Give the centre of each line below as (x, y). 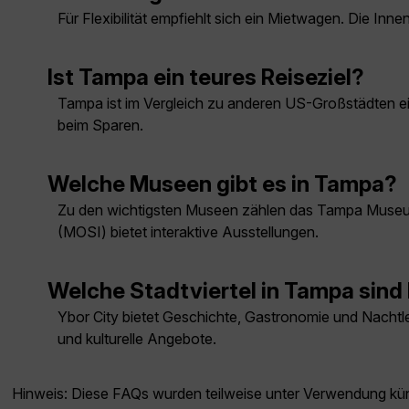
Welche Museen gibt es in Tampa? (222, 184)
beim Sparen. (100, 126)
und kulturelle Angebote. (137, 339)
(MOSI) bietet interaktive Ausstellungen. (188, 232)
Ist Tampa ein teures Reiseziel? (206, 78)
